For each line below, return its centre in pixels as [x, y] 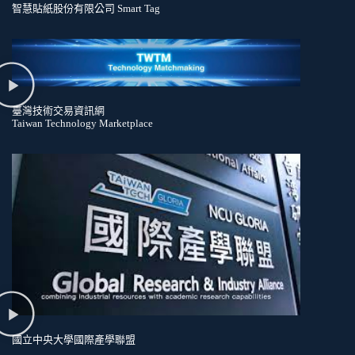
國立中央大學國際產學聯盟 [74, 339]
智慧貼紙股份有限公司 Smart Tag [86, 8]
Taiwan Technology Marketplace [82, 124]
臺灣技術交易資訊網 [58, 111]
